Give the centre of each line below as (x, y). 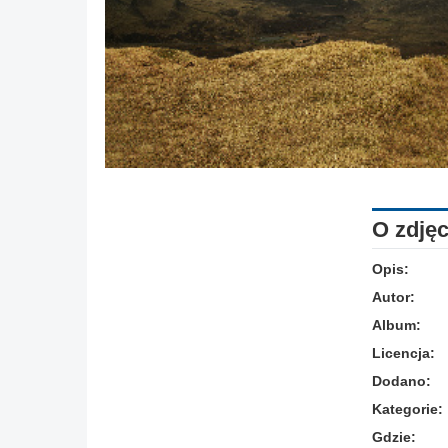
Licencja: (403, 353)
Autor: (393, 297)
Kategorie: (407, 409)
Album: (396, 325)
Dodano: (401, 381)
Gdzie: (394, 437)
